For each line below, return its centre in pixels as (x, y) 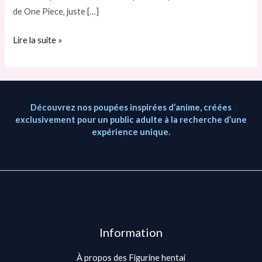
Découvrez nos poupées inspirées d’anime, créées (131, 107)
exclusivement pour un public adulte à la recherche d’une (131, 119)
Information (131, 232)
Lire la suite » (38, 40)
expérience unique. (131, 132)
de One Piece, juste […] (56, 11)
